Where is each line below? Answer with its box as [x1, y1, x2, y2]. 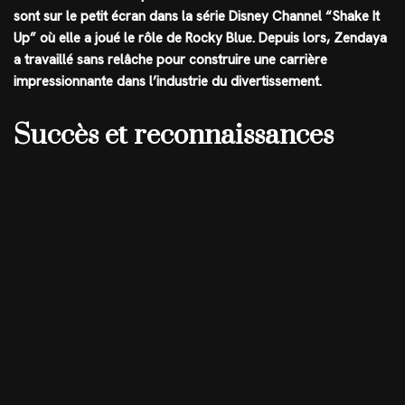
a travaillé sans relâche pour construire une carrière [14, 50, 327, 69]
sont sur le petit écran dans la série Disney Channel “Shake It [14, 6, 380, 25]
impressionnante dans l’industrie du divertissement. [14, 71, 322, 90]
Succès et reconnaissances [14, 118, 334, 153]
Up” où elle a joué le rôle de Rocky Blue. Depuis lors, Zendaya [14, 28, 387, 47]
